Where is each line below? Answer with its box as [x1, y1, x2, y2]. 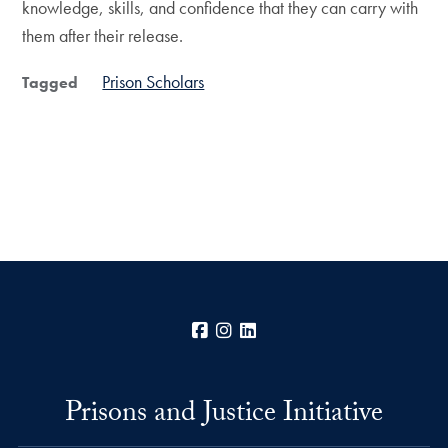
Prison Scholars [102, 70, 205, 93]
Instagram [236, 319, 302, 343]
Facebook [212, 319, 280, 343]
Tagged [22, 72, 79, 93]
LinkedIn [260, 319, 316, 343]
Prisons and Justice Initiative [65, 392, 383, 441]
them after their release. [22, 24, 188, 47]
